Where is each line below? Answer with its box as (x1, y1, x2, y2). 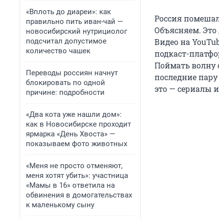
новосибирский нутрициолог (26, 27, 127, 36)
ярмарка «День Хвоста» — (26, 130, 115, 138)
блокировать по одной (26, 78, 105, 87)
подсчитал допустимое (26, 37, 107, 45)
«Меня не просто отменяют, (26, 161, 123, 170)
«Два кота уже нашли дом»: (26, 110, 122, 119)
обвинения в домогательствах (26, 191, 132, 199)
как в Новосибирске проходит (26, 120, 131, 129)
